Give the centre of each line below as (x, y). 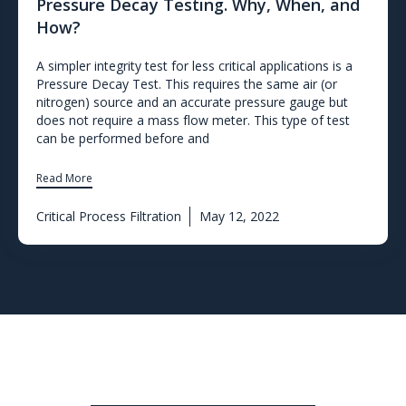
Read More (64, 179)
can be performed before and (123, 139)
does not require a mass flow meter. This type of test (193, 121)
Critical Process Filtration (109, 217)
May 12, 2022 (239, 217)
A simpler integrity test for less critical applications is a (194, 66)
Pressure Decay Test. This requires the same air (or (187, 84)
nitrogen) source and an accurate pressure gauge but (192, 102)
